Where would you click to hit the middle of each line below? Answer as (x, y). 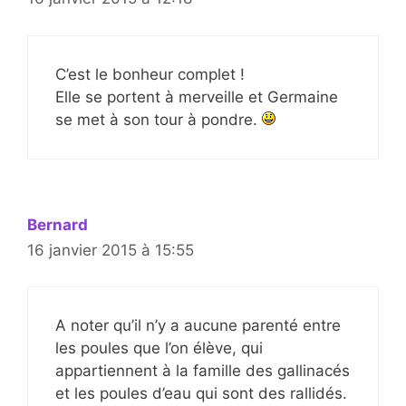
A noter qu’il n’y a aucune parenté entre (198, 326)
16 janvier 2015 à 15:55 (111, 250)
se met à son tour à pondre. (159, 119)
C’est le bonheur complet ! (150, 74)
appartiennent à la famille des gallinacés (203, 371)
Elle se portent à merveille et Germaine (197, 97)
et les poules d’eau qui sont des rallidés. (201, 394)
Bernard (58, 224)
